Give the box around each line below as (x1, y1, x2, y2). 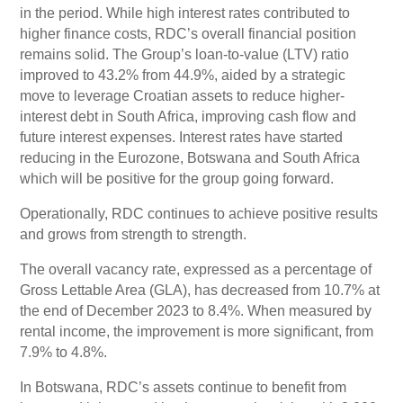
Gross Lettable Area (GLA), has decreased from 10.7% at (20, 282, 381, 298)
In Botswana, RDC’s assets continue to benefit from (20, 379, 347, 395)
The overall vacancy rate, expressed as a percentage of (20, 261, 372, 277)
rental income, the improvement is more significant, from (20, 323, 374, 339)
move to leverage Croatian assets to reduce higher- (20, 87, 345, 103)
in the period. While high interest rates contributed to (20, 4, 351, 21)
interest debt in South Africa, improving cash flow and (20, 108, 357, 124)
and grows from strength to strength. (20, 226, 247, 242)
